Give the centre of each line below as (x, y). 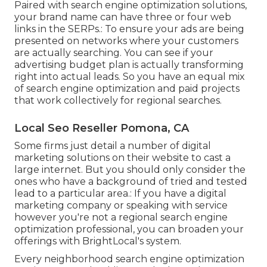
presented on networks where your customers (126, 41)
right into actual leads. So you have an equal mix (130, 76)
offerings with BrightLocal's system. (98, 241)
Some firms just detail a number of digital (113, 145)
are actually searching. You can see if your (114, 52)
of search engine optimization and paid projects (127, 88)
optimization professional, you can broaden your (129, 229)
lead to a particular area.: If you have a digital (120, 193)
